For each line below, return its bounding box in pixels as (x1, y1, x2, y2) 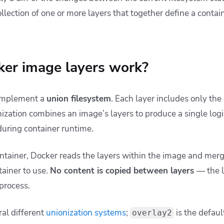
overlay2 (132, 207, 172, 217)
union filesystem (46, 92, 111, 104)
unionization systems (46, 206, 126, 218)
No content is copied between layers (50, 164, 196, 176)
